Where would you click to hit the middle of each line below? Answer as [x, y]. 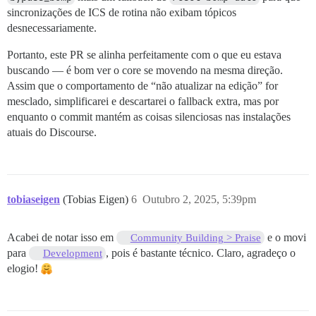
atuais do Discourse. [52, 132]
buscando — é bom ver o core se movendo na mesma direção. [145, 70]
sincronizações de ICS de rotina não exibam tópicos [122, 12]
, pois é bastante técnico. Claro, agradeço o [200, 253]
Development [72, 253]
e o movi [285, 237]
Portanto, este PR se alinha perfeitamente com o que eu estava [144, 55]
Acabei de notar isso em [62, 237]
